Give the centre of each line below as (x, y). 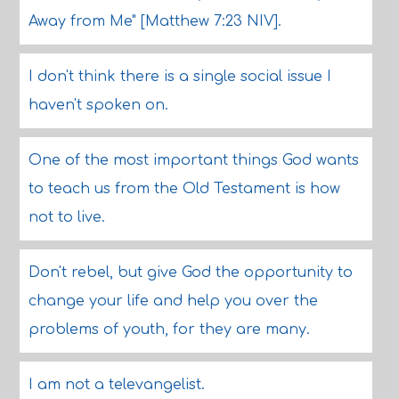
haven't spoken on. (98, 105)
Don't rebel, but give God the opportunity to (190, 273)
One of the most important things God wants (193, 160)
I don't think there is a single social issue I (179, 77)
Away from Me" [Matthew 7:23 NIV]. (155, 21)
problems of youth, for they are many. (169, 330)
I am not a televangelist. (116, 385)
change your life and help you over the (173, 301)
